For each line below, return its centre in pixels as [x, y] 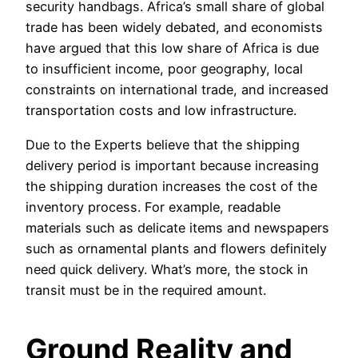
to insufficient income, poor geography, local [164, 69]
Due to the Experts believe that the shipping [163, 144]
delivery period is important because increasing [172, 165]
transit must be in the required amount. [146, 290]
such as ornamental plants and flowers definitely [176, 248]
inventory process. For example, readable [153, 207]
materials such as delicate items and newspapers [177, 227]
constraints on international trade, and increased [177, 90]
